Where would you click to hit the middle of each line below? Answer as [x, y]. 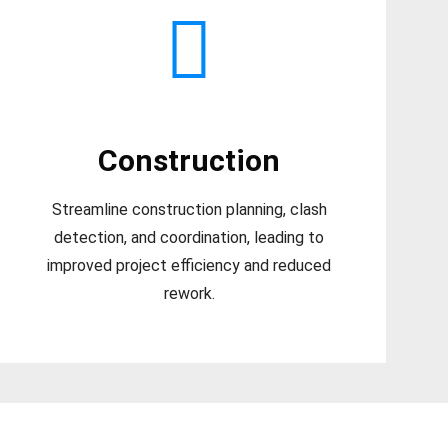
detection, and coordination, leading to [189, 238]
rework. [189, 294]
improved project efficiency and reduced [189, 266]
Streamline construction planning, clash [189, 210]
